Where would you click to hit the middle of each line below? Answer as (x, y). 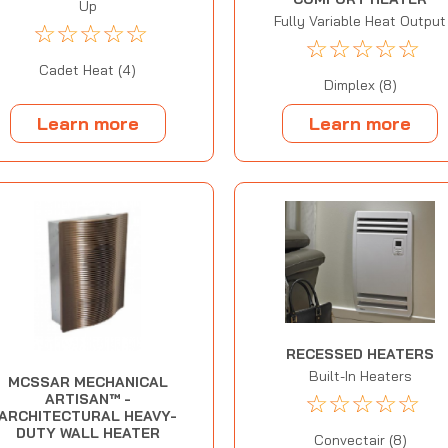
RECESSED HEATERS (360, 354)
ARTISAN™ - (87, 399)
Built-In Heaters (360, 376)
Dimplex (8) (360, 85)
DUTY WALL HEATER (87, 433)
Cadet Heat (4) (88, 69)
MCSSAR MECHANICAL (87, 382)
